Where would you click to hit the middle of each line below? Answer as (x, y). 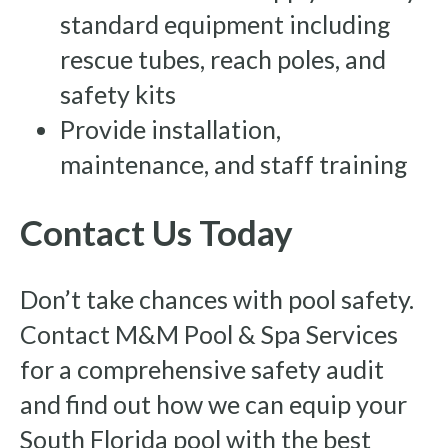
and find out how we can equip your (213, 404)
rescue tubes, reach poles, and (223, 59)
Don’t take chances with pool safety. (217, 299)
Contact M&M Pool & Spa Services (209, 334)
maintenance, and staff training (234, 164)
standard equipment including (225, 24)
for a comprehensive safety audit (202, 369)
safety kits (118, 94)
